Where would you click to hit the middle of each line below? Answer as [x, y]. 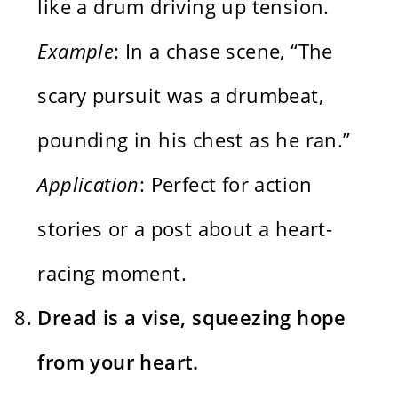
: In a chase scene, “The [223, 50]
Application [88, 183]
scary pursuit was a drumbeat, [181, 95]
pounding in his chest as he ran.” [194, 139]
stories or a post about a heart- [185, 228]
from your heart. [118, 361]
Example [76, 50]
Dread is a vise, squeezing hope [192, 317]
